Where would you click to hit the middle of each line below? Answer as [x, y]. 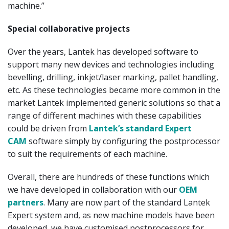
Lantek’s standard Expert [140, 128]
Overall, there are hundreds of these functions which [109, 177]
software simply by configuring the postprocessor [123, 141]
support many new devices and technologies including [111, 64]
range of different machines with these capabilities [105, 115]
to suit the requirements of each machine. [87, 154]
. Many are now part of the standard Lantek [127, 202]
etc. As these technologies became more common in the [114, 90]
